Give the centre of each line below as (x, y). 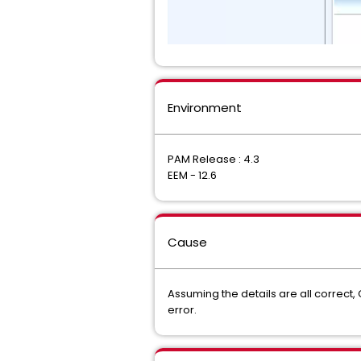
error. (182, 310)
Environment (205, 108)
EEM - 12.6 (192, 176)
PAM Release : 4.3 (214, 160)
